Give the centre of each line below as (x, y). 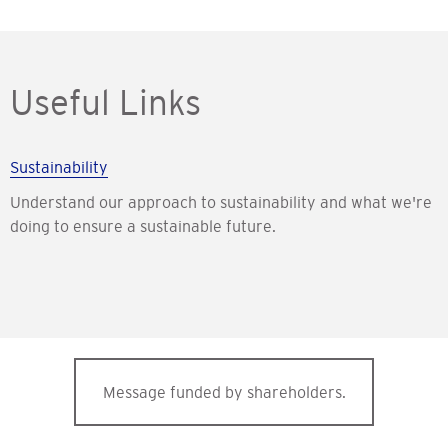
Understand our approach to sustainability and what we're (221, 202)
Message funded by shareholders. (224, 392)
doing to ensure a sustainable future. (144, 226)
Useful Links (105, 103)
